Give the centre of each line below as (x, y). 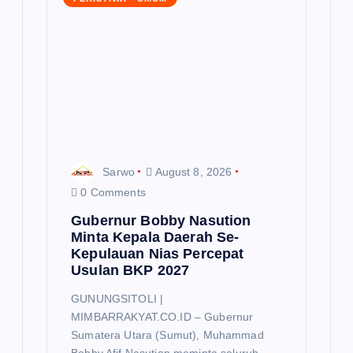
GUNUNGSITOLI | (117, 299)
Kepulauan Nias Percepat (158, 253)
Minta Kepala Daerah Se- (155, 237)
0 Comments (111, 192)
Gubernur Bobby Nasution (161, 220)
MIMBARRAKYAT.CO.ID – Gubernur (162, 317)
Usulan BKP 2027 (130, 270)
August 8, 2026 (192, 171)
